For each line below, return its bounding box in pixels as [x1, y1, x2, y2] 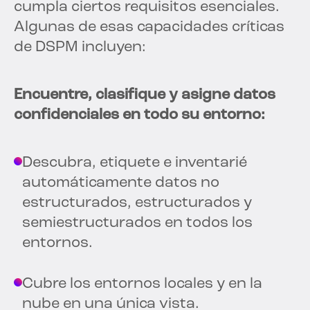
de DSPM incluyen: [14, 39, 146, 55]
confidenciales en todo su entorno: [14, 107, 265, 123]
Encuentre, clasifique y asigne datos [14, 86, 275, 103]
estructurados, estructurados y [22, 194, 252, 211]
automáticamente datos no [22, 174, 219, 191]
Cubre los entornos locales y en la [22, 275, 262, 292]
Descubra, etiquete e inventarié [22, 154, 247, 171]
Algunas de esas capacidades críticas [14, 19, 284, 35]
